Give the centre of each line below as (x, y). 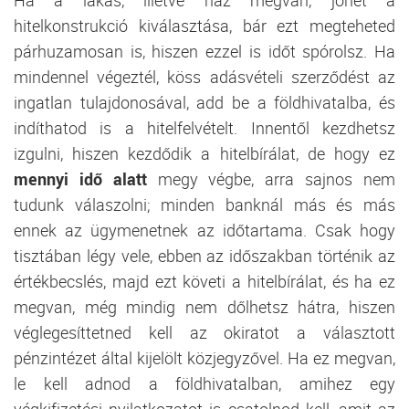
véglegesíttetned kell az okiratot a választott (204, 332)
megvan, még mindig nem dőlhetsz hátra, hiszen (204, 306)
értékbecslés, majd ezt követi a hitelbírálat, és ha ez (204, 281)
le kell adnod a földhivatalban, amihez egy (204, 383)
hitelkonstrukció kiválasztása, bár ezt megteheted (204, 25)
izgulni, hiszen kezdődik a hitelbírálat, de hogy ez (204, 153)
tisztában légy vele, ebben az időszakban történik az (204, 255)
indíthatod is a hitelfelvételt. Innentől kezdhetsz (204, 127)
